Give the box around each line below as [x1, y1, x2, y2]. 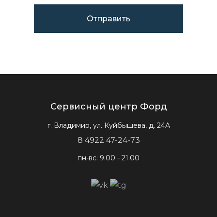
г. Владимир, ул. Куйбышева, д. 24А [47, 121, 170, 130]
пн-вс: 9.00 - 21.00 [77, 154, 139, 162]
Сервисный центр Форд [50, 101, 167, 112]
